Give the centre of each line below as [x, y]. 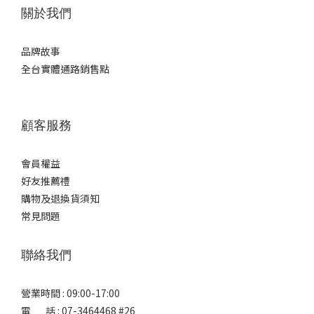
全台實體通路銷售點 [65, 69]
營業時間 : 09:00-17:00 [70, 293]
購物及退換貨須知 [60, 198]
